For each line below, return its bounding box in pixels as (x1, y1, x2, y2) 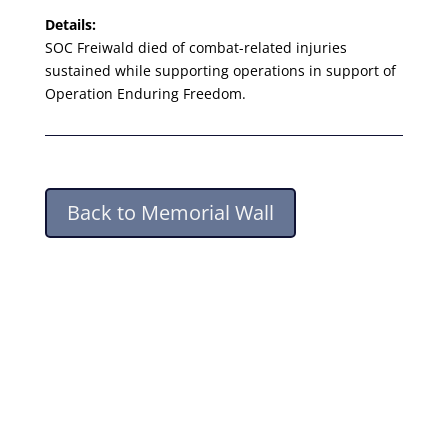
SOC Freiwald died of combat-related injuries (44, 38, 347, 57)
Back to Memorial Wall (66, 199, 274, 226)
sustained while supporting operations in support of (44, 61, 396, 80)
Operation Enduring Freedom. (44, 84, 246, 103)
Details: (44, 15, 96, 34)
